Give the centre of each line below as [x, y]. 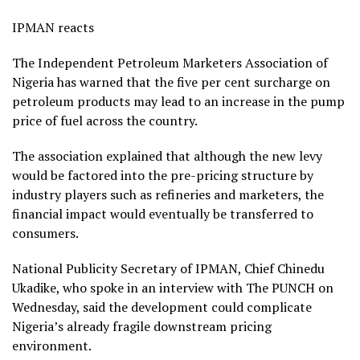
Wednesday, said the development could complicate [162, 307]
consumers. [45, 233]
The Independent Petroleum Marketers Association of [170, 62]
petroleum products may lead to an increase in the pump [178, 101]
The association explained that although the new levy [167, 155]
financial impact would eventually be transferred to [163, 213]
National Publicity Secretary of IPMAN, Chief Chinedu [168, 268]
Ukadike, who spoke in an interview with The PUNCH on [173, 287]
